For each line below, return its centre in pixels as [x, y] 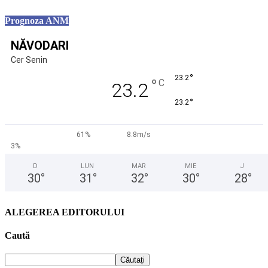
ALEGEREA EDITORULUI [65, 212]
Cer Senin [29, 60]
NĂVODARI [40, 46]
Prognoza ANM [37, 21]
